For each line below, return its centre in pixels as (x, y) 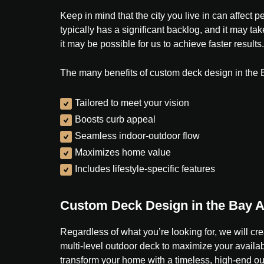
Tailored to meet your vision (132, 103)
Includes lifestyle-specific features (145, 169)
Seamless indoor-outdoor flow (137, 136)
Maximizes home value (123, 152)
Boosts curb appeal (115, 119)
